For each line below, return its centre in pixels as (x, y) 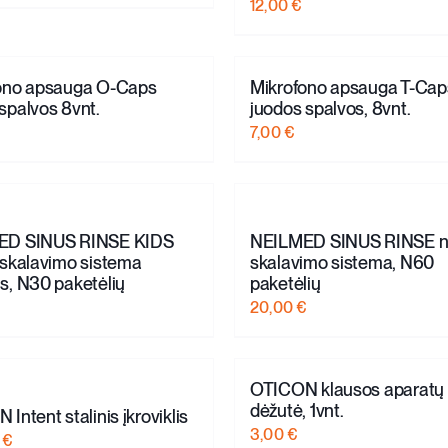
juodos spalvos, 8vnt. (330, 108)
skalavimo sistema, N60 (342, 262)
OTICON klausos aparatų (347, 389)
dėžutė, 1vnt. (296, 410)
